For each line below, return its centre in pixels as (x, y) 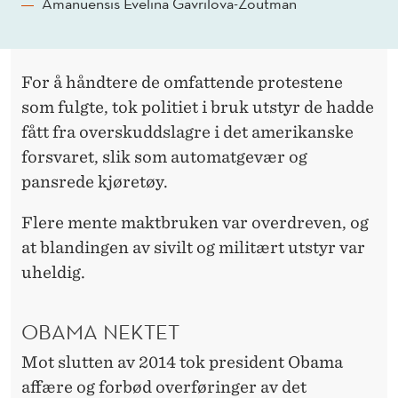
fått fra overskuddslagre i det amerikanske (187, 132)
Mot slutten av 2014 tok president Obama (182, 362)
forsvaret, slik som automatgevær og (164, 157)
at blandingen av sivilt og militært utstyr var (193, 248)
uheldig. (53, 273)
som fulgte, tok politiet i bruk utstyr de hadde (198, 107)
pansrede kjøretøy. (95, 182)
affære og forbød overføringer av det (164, 386)
